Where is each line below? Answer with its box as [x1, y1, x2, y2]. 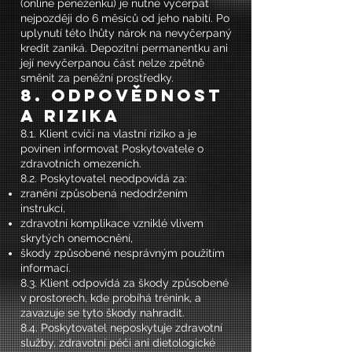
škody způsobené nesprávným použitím [20, 247, 225, 259]
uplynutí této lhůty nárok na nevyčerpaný [20, 27, 232, 39]
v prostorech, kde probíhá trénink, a [20, 291, 201, 304]
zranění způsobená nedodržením [20, 187, 188, 200]
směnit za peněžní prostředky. [20, 71, 174, 84]
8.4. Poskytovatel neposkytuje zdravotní [20, 321, 222, 334]
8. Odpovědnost [20, 85, 223, 106]
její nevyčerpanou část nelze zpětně [20, 57, 204, 69]
